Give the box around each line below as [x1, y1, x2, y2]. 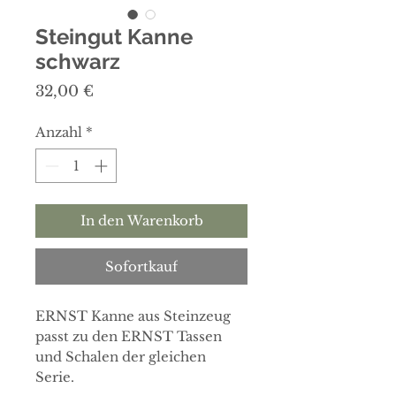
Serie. [35, 368, 74, 385]
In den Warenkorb [80, 211, 203, 229]
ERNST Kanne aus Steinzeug [35, 307, 231, 324]
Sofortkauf [105, 257, 178, 275]
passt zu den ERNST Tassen [35, 327, 222, 345]
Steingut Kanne [35, 24, 193, 49]
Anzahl [35, 124, 82, 141]
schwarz [35, 49, 120, 74]
